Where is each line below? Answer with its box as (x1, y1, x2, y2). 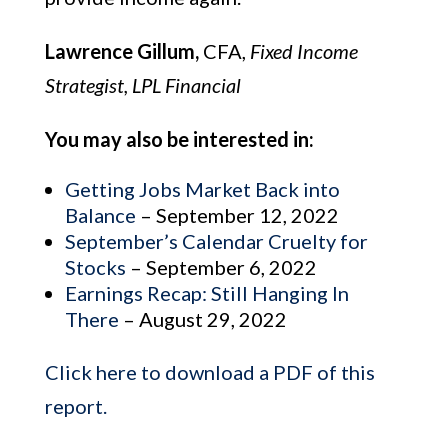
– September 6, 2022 (125, 255, 317, 279)
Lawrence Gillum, (44, 39, 203, 63)
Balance (64, 203, 136, 227)
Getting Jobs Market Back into (64, 177, 340, 201)
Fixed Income (249, 39, 358, 63)
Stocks (64, 255, 126, 279)
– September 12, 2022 (135, 203, 339, 227)
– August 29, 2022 (118, 307, 287, 331)
